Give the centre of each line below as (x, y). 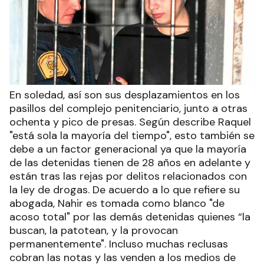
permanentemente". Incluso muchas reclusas (119, 244)
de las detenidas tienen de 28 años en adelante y (130, 163)
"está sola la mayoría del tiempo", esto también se (132, 136)
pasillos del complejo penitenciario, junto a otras (128, 109)
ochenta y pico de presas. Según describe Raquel (130, 122)
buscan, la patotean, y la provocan (94, 231)
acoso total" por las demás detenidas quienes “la (130, 217)
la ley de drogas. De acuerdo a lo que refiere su (125, 190)
